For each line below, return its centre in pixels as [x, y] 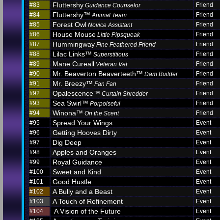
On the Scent [102, 113]
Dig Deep [67, 142]
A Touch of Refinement [88, 201]
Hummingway [74, 44]
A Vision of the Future [87, 211]
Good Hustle [72, 182]
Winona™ [68, 113]
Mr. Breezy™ [73, 83]
